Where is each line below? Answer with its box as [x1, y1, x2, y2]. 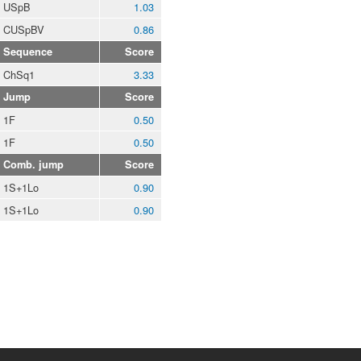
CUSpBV [3, 22, 44, 38]
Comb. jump [3, 157, 64, 172]
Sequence [3, 44, 52, 60]
